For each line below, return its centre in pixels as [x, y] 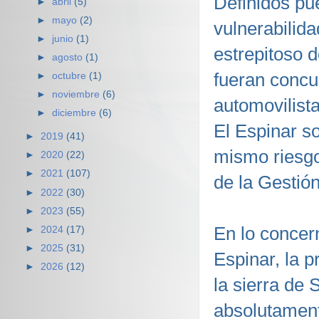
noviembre [78, 95]
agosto [69, 57]
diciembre [76, 113]
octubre [71, 76]
